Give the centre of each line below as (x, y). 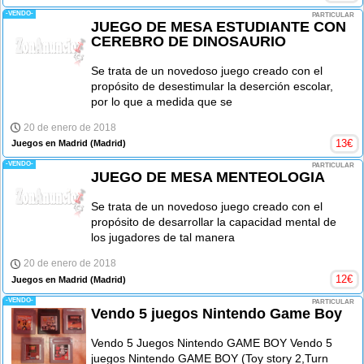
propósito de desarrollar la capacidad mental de (214, 222)
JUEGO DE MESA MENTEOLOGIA (208, 178)
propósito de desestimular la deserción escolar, (212, 86)
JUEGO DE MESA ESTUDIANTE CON (219, 27)
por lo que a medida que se (162, 102)
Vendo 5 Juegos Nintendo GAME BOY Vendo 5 (212, 342)
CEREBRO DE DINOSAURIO (189, 41)
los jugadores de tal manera (163, 238)
